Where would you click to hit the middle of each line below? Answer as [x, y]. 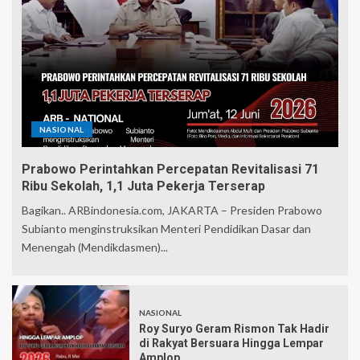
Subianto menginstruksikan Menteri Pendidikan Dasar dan [166, 229]
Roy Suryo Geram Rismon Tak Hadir [234, 329]
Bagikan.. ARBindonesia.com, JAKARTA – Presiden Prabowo [172, 211]
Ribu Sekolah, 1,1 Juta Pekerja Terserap [143, 186]
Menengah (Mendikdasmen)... [95, 247]
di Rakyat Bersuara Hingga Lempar [231, 344]
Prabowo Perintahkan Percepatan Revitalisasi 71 [170, 170]
